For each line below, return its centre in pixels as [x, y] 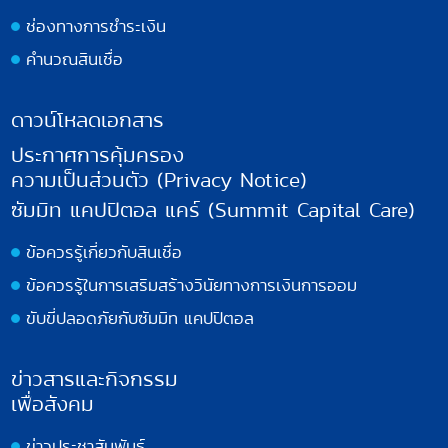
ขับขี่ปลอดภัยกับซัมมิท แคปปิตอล [140, 317]
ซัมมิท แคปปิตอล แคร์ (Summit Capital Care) [213, 209]
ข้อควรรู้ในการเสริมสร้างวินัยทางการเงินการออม [192, 284]
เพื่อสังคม [53, 403]
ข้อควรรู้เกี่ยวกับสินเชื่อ [104, 251]
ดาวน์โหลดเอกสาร [88, 119]
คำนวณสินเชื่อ [75, 58]
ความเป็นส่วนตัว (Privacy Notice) [159, 179]
